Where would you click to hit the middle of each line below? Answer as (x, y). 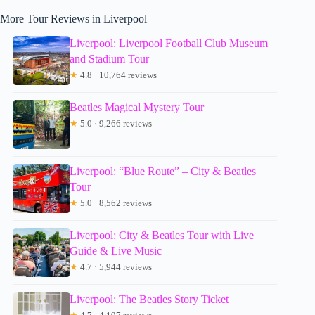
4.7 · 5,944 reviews (115, 267)
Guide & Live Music (116, 251)
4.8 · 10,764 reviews (118, 75)
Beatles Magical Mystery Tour (137, 108)
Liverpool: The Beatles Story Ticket (149, 300)
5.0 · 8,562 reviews (115, 203)
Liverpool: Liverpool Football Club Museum (169, 44)
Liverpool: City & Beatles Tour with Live (162, 236)
